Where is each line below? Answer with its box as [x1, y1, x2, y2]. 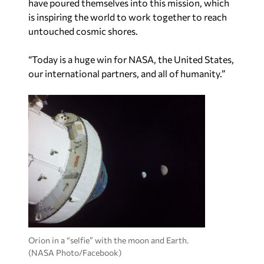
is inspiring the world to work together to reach [28, 11, 227, 23]
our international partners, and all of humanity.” [28, 68, 225, 80]
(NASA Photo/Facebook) [28, 247, 121, 258]
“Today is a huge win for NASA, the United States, [28, 54, 234, 65]
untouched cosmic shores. [28, 25, 138, 37]
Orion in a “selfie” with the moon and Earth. [28, 235, 189, 245]
